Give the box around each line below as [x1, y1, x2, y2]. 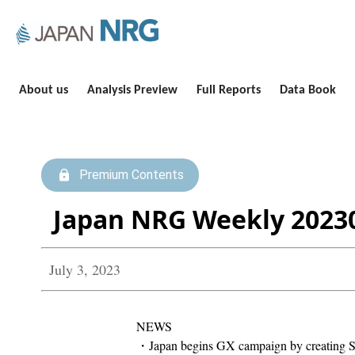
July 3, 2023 [49, 260, 120, 279]
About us [19, 84, 68, 97]
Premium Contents [78, 167, 184, 182]
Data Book [280, 84, 336, 97]
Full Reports [197, 84, 261, 97]
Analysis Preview [87, 84, 177, 97]
